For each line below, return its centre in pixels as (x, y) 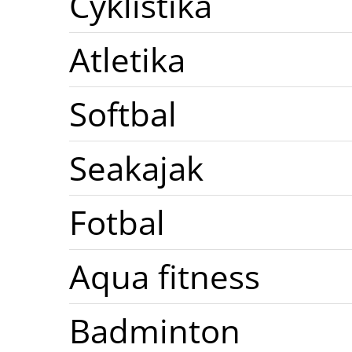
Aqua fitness (165, 276)
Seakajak (136, 167)
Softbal (123, 113)
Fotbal (117, 222)
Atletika (127, 59)
